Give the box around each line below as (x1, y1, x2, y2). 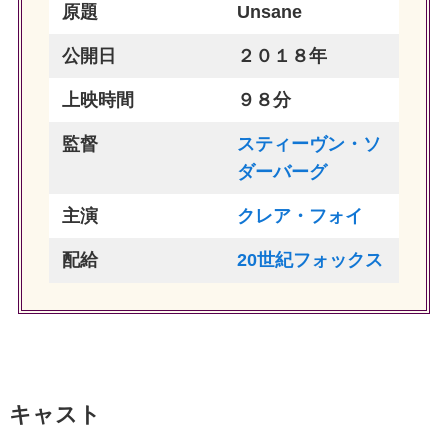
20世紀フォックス (237, 250, 384, 271)
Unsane (237, 2, 303, 23)
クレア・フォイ (237, 206, 364, 227)
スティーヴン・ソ (237, 134, 382, 155)
